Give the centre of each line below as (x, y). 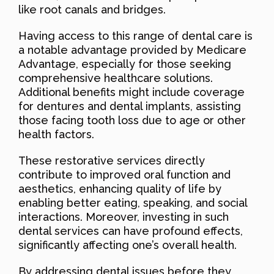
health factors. (56, 134)
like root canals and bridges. (92, 9)
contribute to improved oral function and (124, 174)
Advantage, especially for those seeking (125, 64)
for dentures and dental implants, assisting (130, 106)
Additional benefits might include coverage (131, 92)
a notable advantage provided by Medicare (132, 50)
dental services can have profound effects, (131, 231)
